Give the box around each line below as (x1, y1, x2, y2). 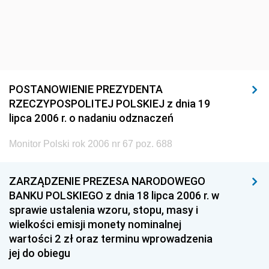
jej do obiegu (9, 246, 70, 260)
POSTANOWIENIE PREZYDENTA (9, 82, 163, 96)
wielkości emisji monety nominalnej (9, 217, 181, 231)
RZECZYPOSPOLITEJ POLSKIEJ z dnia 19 (9, 97, 210, 110)
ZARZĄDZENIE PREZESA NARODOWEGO (9, 174, 205, 188)
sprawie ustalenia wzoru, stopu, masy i (9, 203, 198, 217)
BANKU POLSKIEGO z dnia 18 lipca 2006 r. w (9, 189, 219, 202)
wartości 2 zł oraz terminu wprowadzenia (9, 232, 213, 246)
